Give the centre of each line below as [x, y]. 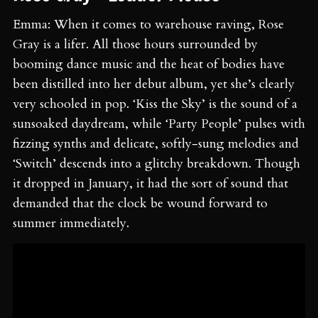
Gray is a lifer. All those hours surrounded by [135, 45]
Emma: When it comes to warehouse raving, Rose [148, 25]
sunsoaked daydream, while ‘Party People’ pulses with [159, 124]
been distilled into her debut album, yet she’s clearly [154, 84]
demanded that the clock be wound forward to [140, 204]
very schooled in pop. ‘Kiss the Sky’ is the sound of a [155, 104]
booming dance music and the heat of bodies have [149, 65]
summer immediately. [71, 224]
